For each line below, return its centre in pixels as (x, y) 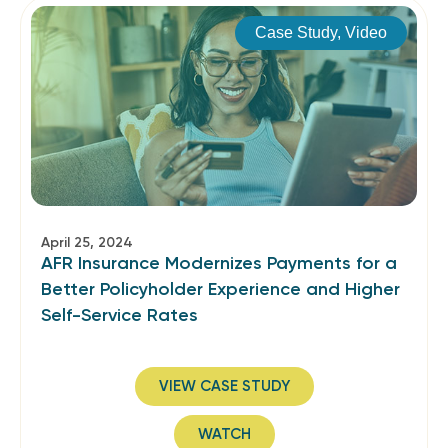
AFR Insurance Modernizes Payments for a (219, 263)
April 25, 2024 (87, 242)
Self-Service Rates (119, 315)
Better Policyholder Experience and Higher (220, 289)
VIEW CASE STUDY (224, 386)
